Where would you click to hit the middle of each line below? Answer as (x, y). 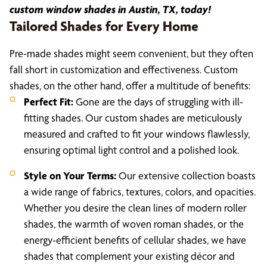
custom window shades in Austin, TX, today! (111, 9)
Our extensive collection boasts (186, 176)
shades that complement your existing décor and (129, 256)
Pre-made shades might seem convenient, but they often (131, 53)
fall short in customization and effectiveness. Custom (124, 69)
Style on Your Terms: (70, 176)
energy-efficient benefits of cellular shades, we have (135, 240)
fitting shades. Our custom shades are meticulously (133, 118)
